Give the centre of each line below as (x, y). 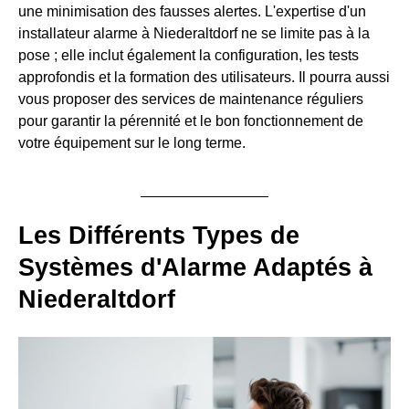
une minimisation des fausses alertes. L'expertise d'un (192, 12)
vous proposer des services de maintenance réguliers (191, 100)
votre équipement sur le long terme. (132, 143)
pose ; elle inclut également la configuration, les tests (189, 56)
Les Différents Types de (159, 236)
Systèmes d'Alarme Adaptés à (195, 268)
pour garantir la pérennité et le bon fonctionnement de (191, 121)
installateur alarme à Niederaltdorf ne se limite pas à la (194, 34)
